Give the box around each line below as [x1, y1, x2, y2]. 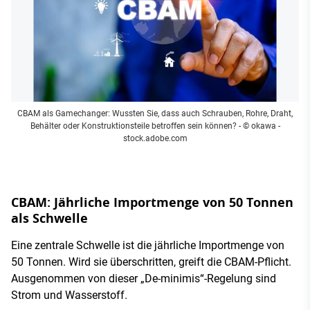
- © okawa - [236, 120, 280, 131]
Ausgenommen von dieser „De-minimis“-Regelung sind [11, 271, 276, 285]
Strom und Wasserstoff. [11, 288, 127, 302]
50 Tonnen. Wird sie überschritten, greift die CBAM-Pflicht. [11, 255, 291, 268]
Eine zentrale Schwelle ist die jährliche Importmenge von [11, 238, 284, 252]
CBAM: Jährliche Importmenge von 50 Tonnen [11, 193, 293, 211]
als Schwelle [11, 209, 88, 227]
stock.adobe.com [122, 133, 188, 143]
